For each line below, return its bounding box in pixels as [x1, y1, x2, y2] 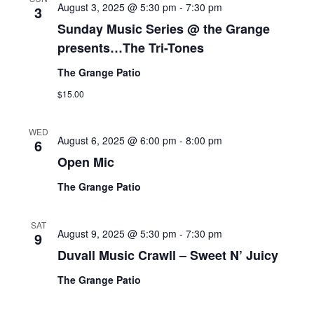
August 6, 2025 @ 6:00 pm [57, 132, 177, 147]
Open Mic [57, 152, 114, 171]
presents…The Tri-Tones [57, 38, 204, 57]
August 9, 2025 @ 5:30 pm [57, 226, 177, 240]
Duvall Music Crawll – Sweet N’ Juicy [57, 245, 278, 264]
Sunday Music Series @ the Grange [57, 19, 270, 38]
